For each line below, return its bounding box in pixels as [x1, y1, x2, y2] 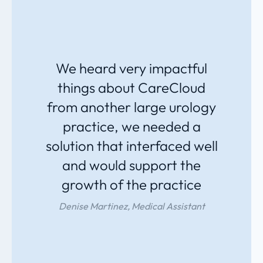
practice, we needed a [62, 117, 201, 136]
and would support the [62, 156, 201, 174]
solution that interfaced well [45, 137, 218, 155]
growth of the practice [62, 176, 201, 194]
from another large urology [47, 98, 216, 116]
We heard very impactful [56, 59, 207, 77]
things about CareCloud [58, 79, 205, 97]
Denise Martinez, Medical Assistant [58, 200, 205, 213]
